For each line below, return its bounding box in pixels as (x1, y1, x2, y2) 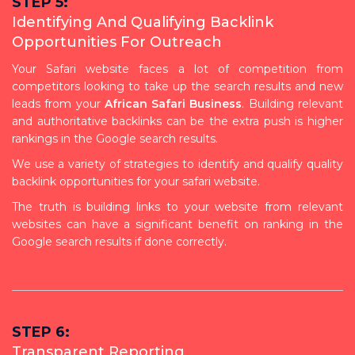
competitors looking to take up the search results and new (12, 78, 343, 94)
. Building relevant (242, 96, 344, 111)
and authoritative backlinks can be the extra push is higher (12, 113, 343, 128)
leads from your (12, 96, 105, 111)
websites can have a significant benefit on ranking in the (12, 216, 343, 231)
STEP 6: (12, 323, 70, 341)
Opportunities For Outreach (12, 32, 222, 51)
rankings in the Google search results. (12, 131, 218, 146)
